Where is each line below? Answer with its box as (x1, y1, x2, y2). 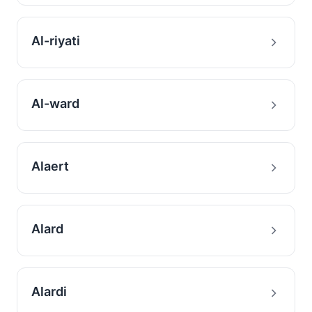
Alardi (31, 284, 67, 299)
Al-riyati (31, 33, 80, 48)
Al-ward (31, 96, 79, 111)
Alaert (31, 159, 69, 173)
